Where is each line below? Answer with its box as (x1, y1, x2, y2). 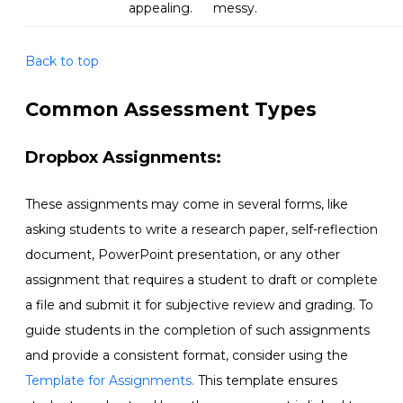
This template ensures (194, 372, 337, 389)
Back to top (25, 52, 99, 69)
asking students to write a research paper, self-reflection (25, 220, 378, 237)
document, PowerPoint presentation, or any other (25, 246, 340, 263)
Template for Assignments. (25, 372, 194, 389)
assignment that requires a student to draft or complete (25, 271, 378, 288)
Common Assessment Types (25, 97, 317, 121)
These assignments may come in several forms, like (25, 195, 348, 212)
